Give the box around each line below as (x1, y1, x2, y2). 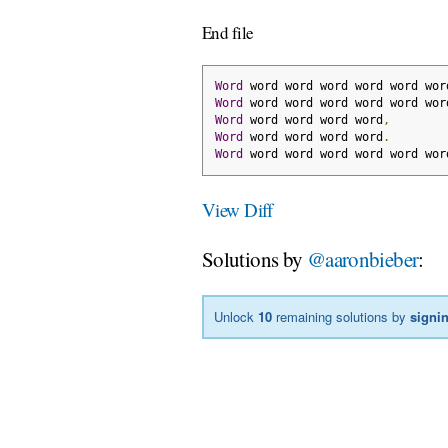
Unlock (214, 307, 259, 327)
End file (202, 21, 254, 45)
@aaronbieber (306, 244, 419, 273)
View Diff (202, 196, 273, 222)
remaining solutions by (272, 307, 411, 327)
